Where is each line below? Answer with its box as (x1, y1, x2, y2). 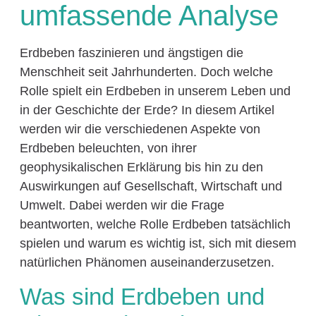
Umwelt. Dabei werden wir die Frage (19, 198, 224, 213)
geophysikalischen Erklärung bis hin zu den (19, 160, 263, 175)
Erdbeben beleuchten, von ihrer (19, 141, 197, 156)
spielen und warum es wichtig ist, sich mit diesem (19, 236, 296, 251)
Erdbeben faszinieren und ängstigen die (19, 46, 243, 61)
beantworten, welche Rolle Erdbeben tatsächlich (19, 217, 291, 232)
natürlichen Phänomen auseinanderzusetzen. (19, 255, 274, 270)
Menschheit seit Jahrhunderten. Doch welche (19, 65, 273, 80)
